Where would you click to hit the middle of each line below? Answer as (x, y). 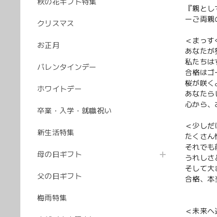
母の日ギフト (60, 154)
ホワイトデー (60, 89)
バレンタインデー (67, 67)
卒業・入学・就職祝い (75, 111)
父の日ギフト (60, 176)
